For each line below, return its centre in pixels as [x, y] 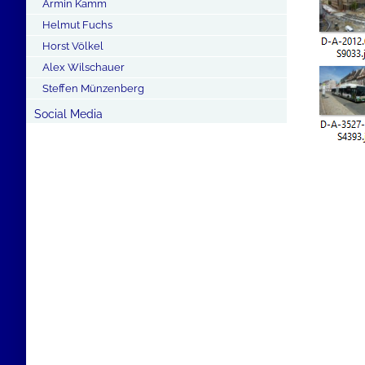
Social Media [68, 114]
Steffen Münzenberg [93, 88]
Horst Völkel [73, 46]
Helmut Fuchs [77, 25]
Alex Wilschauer [84, 67]
